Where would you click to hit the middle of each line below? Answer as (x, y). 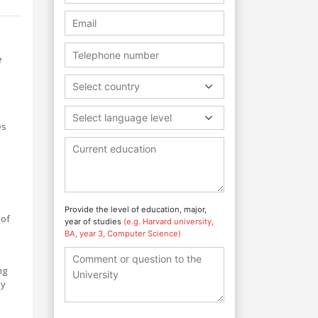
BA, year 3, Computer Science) (123, 233)
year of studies (94, 221)
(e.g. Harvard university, (169, 221)
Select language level (122, 117)
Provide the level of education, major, (136, 209)
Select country (106, 86)
